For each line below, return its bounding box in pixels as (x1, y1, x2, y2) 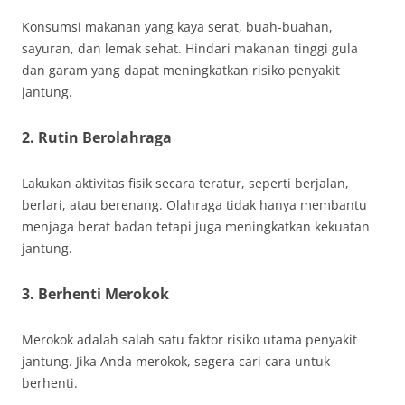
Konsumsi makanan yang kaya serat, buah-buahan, (22, 18, 333, 35)
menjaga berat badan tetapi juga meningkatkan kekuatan (22, 218, 370, 235)
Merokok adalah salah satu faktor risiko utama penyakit (22, 331, 357, 348)
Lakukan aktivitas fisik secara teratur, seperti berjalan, (22, 174, 349, 192)
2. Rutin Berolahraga (22, 127, 172, 147)
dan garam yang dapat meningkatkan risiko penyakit (22, 61, 340, 79)
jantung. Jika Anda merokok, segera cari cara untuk (22, 353, 330, 370)
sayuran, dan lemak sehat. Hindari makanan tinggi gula (22, 40, 358, 57)
